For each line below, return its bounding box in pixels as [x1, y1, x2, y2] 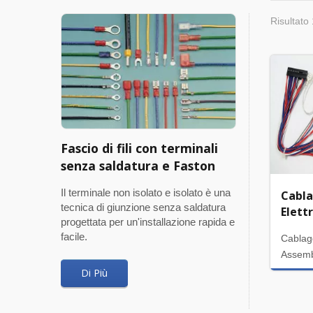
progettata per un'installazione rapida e [61, 216, 235, 228]
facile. [61, 231, 87, 243]
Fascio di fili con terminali [61, 140, 218, 157]
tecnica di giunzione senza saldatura [61, 201, 226, 214]
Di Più [81, 266, 108, 280]
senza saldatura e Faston [61, 157, 215, 175]
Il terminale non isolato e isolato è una [61, 187, 231, 199]
